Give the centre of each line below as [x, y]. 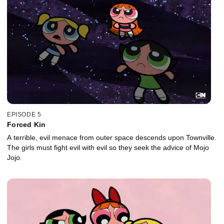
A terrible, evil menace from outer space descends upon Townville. [112, 138]
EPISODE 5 [24, 115]
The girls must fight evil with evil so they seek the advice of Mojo [108, 148]
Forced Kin [26, 125]
